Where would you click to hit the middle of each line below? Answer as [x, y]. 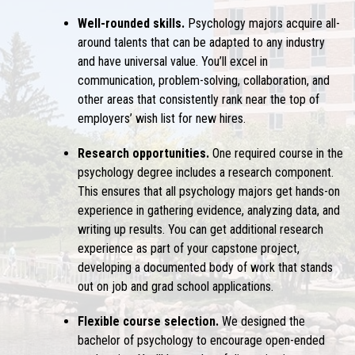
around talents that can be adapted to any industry [201, 42]
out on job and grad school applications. [175, 286]
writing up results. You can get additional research [200, 229]
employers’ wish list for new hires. [161, 118]
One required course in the [277, 153]
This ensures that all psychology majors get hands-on [208, 191]
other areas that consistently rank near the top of [198, 99]
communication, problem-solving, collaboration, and [203, 80]
